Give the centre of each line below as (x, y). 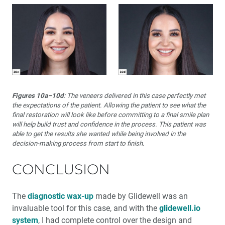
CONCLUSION (61, 169)
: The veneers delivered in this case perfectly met (135, 96)
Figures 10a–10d (38, 96)
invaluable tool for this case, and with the (86, 208)
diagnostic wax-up (61, 196)
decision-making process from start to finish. (78, 143)
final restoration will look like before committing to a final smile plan (110, 115)
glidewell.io (180, 208)
